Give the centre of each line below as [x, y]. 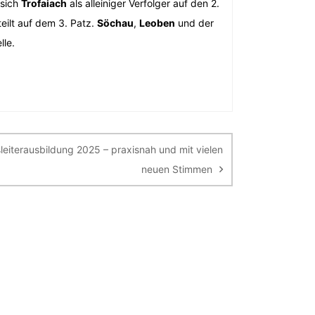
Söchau [115, 23]
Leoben [157, 23]
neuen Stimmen [177, 169]
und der [194, 23]
